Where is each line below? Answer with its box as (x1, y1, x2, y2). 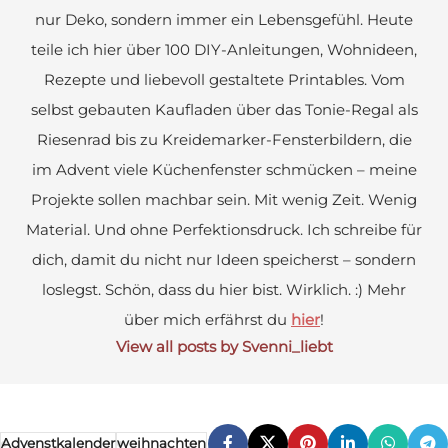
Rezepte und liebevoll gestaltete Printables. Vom (43, 69, 405, 89)
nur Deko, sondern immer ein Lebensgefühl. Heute (35, 9, 413, 29)
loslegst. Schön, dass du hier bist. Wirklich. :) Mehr (42, 279, 406, 299)
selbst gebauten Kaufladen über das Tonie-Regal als (30, 99, 418, 119)
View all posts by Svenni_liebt (115, 336, 333, 356)
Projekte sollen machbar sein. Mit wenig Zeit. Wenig (31, 189, 417, 209)
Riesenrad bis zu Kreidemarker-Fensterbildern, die (36, 129, 412, 149)
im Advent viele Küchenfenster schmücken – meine (31, 159, 417, 179)
